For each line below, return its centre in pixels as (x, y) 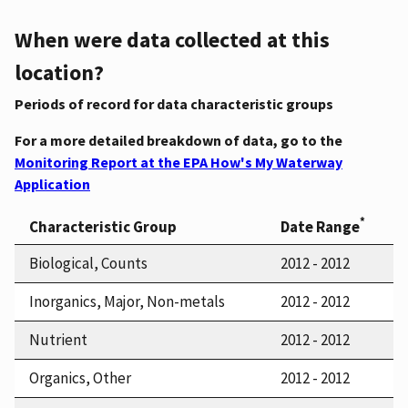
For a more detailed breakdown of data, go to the (178, 140)
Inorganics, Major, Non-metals (127, 301)
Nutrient (58, 339)
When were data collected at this (172, 39)
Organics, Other (80, 377)
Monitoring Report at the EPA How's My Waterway (178, 162)
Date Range (320, 226)
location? (59, 72)
